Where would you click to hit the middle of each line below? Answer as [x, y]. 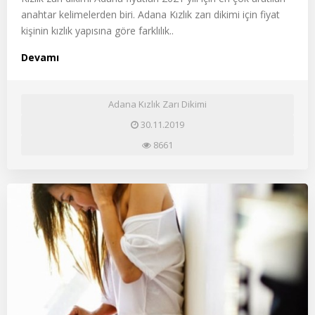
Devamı [40, 57]
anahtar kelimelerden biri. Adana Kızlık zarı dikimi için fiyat [150, 14]
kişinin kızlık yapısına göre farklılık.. [97, 30]
